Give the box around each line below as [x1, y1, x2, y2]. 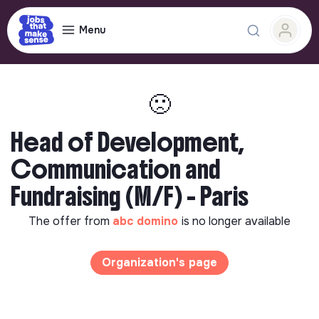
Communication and [11, 153, 221, 186]
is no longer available [182, 214, 291, 229]
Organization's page [102, 255, 217, 270]
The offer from [28, 214, 113, 229]
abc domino [113, 214, 182, 229]
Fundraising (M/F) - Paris [11, 180, 249, 213]
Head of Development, [11, 126, 244, 159]
